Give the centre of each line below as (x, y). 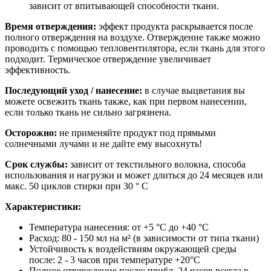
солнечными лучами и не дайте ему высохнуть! (103, 144)
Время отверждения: (52, 27)
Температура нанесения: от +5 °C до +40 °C (119, 227)
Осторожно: (31, 133)
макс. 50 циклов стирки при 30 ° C (77, 186)
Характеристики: (43, 207)
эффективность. (38, 70)
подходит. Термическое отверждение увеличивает (108, 59)
